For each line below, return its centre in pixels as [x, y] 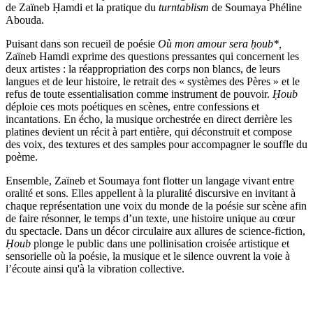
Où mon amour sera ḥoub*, [220, 43]
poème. [23, 156]
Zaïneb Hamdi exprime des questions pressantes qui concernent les [152, 56]
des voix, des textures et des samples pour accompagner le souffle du [156, 144]
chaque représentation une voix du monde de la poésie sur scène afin [156, 205]
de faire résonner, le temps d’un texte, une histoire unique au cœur [150, 218]
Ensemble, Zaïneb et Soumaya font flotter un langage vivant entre [150, 180]
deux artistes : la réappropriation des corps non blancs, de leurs [143, 68]
